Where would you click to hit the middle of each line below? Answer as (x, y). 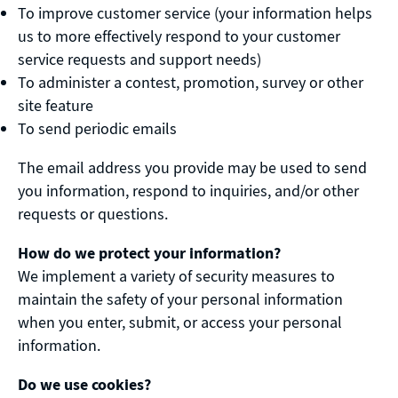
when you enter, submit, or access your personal (180, 322)
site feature (56, 106)
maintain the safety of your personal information (180, 299)
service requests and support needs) (139, 60)
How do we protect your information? (149, 253)
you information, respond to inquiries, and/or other (188, 191)
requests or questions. (93, 214)
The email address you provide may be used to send (192, 168)
